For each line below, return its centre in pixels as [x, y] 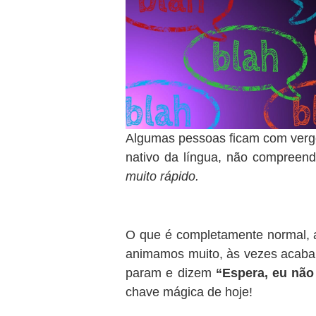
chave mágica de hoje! [189, 292]
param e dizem [171, 273]
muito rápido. [163, 177]
